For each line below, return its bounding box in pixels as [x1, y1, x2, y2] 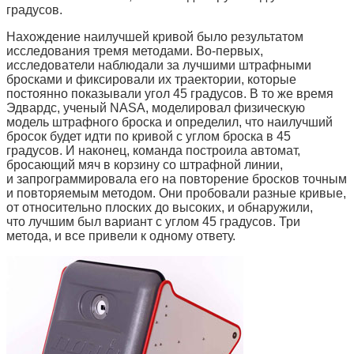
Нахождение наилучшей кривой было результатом [6, 29, 303, 43]
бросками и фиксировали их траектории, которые [6, 72, 296, 86]
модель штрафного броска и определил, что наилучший [6, 115, 333, 129]
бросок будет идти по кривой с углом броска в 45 [6, 129, 291, 143]
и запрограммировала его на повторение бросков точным [6, 171, 347, 186]
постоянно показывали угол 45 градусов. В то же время [6, 86, 333, 100]
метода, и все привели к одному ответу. [6, 228, 235, 243]
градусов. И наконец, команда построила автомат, [6, 143, 300, 157]
